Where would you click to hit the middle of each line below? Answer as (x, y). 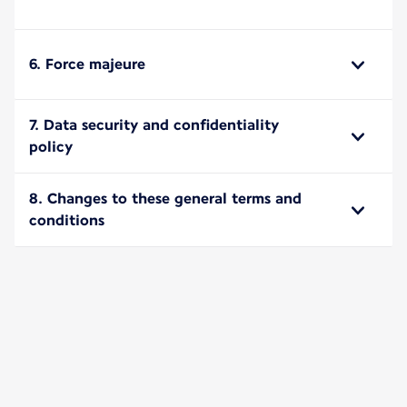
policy (51, 146)
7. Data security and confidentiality (154, 124)
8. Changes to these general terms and (165, 198)
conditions (67, 220)
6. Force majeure (87, 64)
